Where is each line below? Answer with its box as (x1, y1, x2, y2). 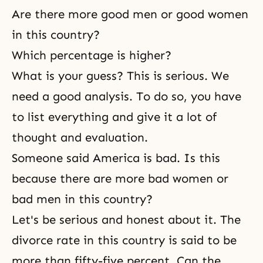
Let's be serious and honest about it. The (12, 213, 241, 227)
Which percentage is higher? (12, 48, 171, 62)
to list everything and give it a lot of (12, 110, 217, 124)
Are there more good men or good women (12, 7, 248, 21)
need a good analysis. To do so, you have (12, 89, 241, 103)
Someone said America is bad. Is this (12, 151, 220, 165)
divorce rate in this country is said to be (12, 233, 237, 247)
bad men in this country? (12, 192, 153, 206)
